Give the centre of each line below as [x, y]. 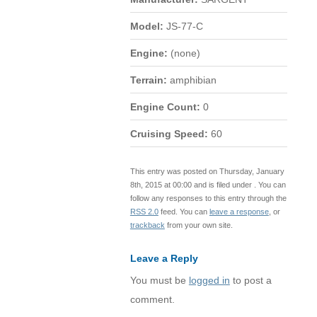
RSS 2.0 [144, 211]
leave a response [239, 211]
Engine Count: [165, 107]
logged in [209, 280]
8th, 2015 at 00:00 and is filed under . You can [208, 184]
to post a [250, 280]
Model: [146, 26]
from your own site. [198, 225]
